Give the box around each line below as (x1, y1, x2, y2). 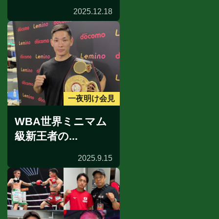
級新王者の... (15, 130, 78, 142)
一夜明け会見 (68, 94, 115, 103)
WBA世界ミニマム (15, 115, 107, 128)
